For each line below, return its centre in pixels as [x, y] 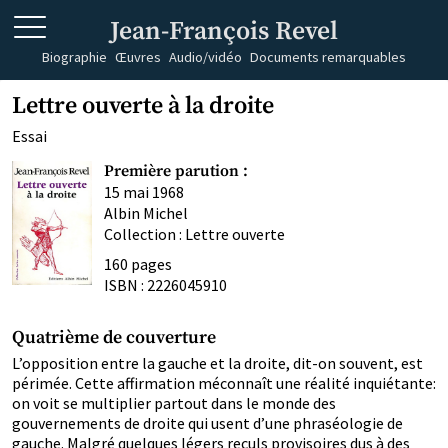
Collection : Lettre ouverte [194, 234]
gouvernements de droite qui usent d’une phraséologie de [207, 423]
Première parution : [176, 171]
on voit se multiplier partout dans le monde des [174, 403]
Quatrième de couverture [114, 337]
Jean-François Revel [224, 31]
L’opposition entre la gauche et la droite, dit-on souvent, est [217, 363]
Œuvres [138, 56]
